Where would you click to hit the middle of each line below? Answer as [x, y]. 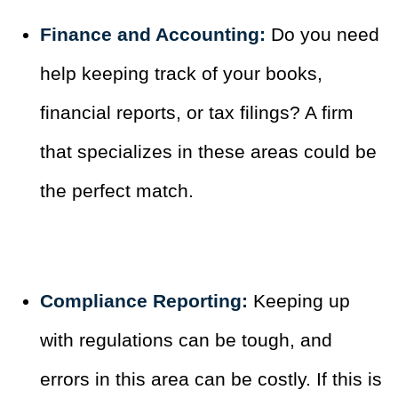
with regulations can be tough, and [186, 340]
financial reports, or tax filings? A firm [197, 113]
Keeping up [299, 301]
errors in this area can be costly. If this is [211, 379]
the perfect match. [117, 191]
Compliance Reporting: [144, 301]
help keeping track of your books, [181, 74]
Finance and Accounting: [153, 35]
